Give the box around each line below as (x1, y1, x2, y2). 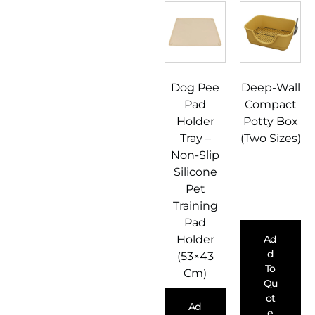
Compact (244, 98, 297, 112)
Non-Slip (171, 148, 219, 162)
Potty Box (243, 115, 298, 129)
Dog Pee (171, 81, 219, 95)
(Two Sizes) (240, 131, 301, 146)
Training (172, 199, 218, 213)
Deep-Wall (240, 81, 300, 95)
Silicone (173, 165, 217, 179)
